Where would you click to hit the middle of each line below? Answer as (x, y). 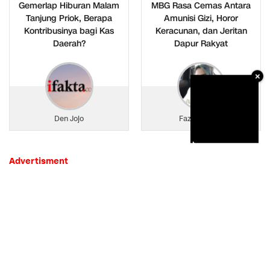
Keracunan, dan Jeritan (201, 31)
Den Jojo (69, 119)
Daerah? (69, 44)
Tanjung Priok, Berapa (69, 19)
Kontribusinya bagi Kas (69, 31)
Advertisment (39, 162)
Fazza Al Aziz (201, 119)
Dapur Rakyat (201, 44)
